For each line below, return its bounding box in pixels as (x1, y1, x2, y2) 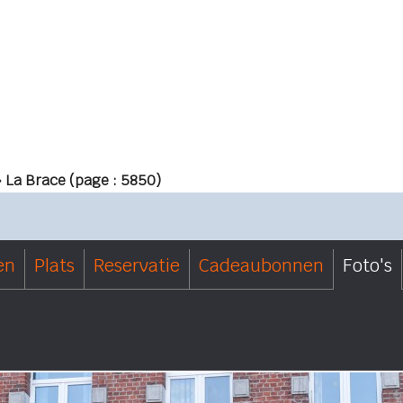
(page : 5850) (69, 171, 161, 190)
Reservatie (94, 254, 180, 277)
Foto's (343, 254, 392, 277)
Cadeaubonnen (199, 254, 324, 277)
